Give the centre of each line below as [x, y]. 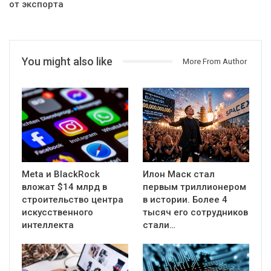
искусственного [57, 212]
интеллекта [48, 225]
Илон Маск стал [179, 174]
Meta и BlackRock [61, 174]
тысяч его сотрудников [195, 212]
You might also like [67, 61]
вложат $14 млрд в [64, 187]
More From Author [215, 61]
